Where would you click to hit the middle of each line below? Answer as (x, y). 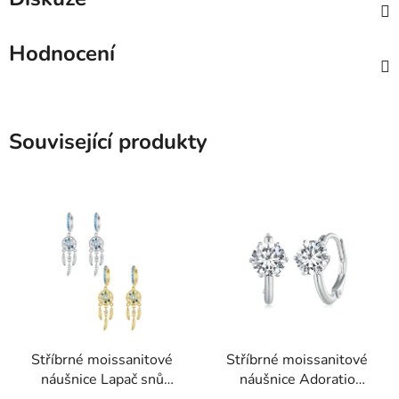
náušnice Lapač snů (102, 380)
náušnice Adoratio (297, 380)
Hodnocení (62, 54)
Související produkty (108, 142)
